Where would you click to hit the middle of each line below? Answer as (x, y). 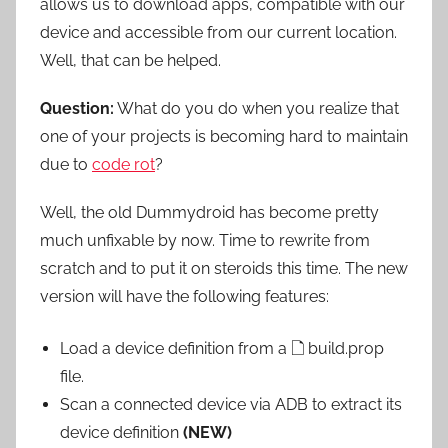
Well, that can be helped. (130, 60)
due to (66, 164)
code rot (123, 164)
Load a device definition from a (175, 348)
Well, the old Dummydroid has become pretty (209, 212)
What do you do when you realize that (256, 108)
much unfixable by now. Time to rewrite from (205, 240)
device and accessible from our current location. (218, 32)
